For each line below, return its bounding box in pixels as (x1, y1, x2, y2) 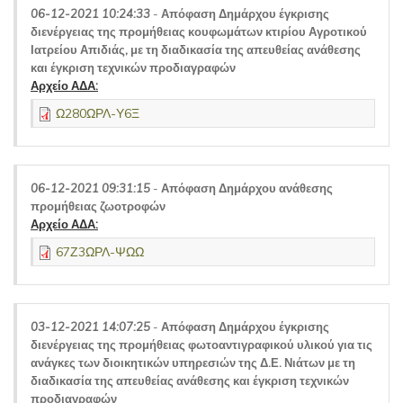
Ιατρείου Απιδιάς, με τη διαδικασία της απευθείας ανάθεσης (31, 42, 361, 57)
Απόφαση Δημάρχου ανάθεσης (161, 181, 333, 195)
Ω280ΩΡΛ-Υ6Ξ (56, 105, 139, 121)
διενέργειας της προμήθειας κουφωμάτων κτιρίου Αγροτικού (31, 24, 367, 39)
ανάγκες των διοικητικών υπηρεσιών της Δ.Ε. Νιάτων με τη (31, 355, 355, 370)
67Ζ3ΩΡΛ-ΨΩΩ (56, 244, 144, 260)
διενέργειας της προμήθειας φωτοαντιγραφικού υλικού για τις (31, 337, 372, 352)
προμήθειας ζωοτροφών (31, 199, 166, 213)
